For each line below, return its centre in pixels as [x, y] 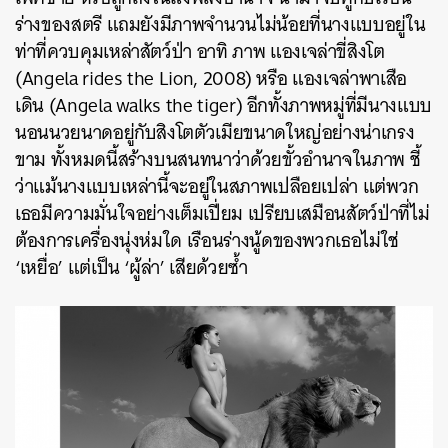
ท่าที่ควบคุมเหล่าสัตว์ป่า [106, 51]
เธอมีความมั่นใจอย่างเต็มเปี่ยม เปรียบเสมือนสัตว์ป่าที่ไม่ [222, 213]
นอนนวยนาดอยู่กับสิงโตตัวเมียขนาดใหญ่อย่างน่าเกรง [215, 132]
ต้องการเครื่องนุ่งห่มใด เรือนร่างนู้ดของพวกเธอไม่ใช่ [207, 240]
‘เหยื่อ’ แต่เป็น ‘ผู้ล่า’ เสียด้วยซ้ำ [131, 267]
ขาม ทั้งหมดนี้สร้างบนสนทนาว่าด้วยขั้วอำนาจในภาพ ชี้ [218, 159]
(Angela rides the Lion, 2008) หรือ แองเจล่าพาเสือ [211, 78]
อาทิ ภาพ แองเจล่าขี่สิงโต [290, 51]
